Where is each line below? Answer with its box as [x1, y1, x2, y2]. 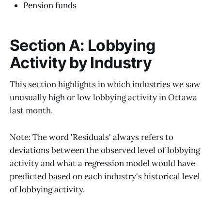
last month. [10, 105, 53, 116]
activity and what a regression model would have [10, 157, 195, 169]
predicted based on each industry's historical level [10, 170, 200, 182]
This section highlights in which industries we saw [10, 79, 201, 90]
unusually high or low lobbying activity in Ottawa [10, 92, 197, 103]
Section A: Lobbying [10, 35, 155, 55]
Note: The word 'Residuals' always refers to [10, 131, 173, 142]
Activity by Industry [10, 53, 152, 72]
